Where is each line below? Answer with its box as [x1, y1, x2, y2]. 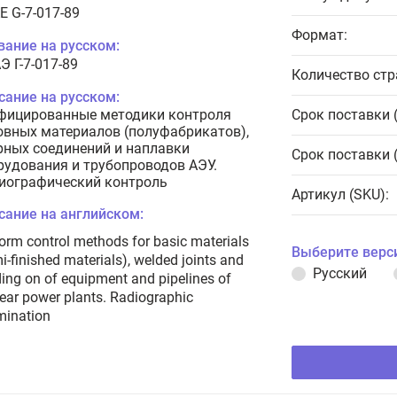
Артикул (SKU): [292, 186, 389, 203]
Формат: [292, 27, 347, 43]
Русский [313, 265, 367, 282]
